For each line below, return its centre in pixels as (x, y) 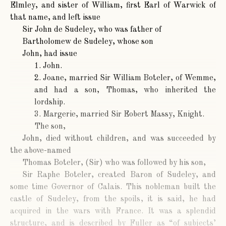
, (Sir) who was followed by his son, (143, 163)
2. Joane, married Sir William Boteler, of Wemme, (125, 78)
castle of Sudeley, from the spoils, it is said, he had (113, 200)
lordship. (50, 103)
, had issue (58, 54)
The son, (50, 127)
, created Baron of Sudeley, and (154, 175)
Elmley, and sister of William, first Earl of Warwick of (113, 6)
